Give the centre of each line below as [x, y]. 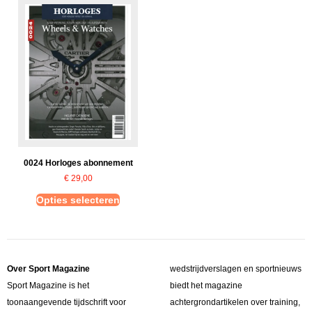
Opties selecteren [78, 200]
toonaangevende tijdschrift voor [67, 303]
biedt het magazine [206, 286]
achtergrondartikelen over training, [235, 303]
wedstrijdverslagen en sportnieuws [236, 269]
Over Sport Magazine [48, 269]
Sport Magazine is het [48, 286]
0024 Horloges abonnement [78, 163]
